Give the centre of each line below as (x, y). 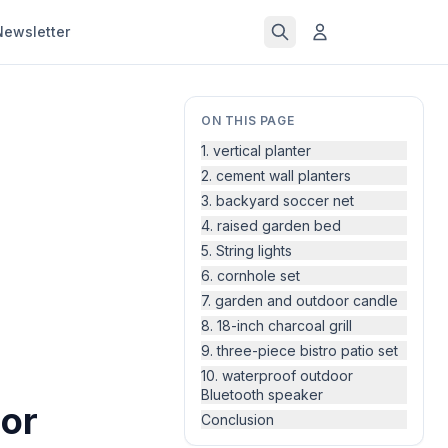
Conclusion (237, 419)
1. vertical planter (256, 150)
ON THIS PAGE (248, 120)
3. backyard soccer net (277, 200)
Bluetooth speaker (262, 394)
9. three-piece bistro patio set (299, 350)
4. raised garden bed (271, 225)
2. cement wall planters (276, 175)
